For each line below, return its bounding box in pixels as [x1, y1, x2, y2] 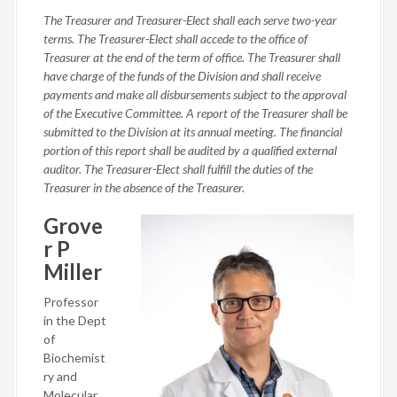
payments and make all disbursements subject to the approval [43, 87, 346, 102]
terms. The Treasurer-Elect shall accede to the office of [43, 31, 307, 46]
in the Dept [43, 313, 106, 328]
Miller [43, 259, 102, 284]
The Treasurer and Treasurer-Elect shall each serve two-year [43, 12, 337, 27]
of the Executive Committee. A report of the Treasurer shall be [43, 105, 347, 121]
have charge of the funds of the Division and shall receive [43, 68, 321, 83]
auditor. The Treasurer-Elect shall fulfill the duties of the [43, 161, 313, 176]
